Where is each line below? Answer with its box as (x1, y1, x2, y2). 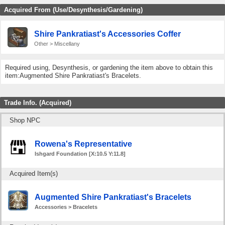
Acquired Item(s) (10, 170, 58, 178)
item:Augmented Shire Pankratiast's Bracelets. (5, 72, 141, 80)
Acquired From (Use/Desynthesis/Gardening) (4, 6, 143, 14)
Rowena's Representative (34, 139, 132, 148)
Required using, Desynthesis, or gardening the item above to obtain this (5, 64, 213, 72)
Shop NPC (10, 116, 40, 124)
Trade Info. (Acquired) (4, 99, 71, 107)
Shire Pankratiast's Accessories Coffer (34, 29, 181, 38)
